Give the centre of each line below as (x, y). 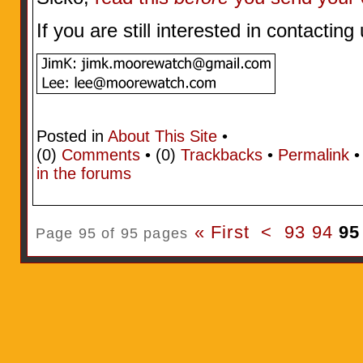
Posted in (72, 136)
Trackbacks (221, 154)
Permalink (313, 154)
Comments (100, 154)
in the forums (83, 173)
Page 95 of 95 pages (112, 233)
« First (222, 232)
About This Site (162, 136)
